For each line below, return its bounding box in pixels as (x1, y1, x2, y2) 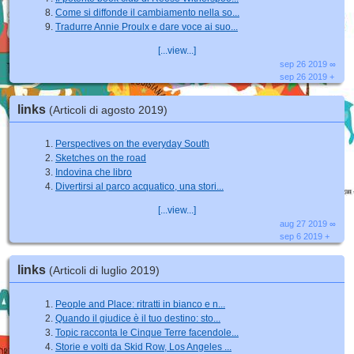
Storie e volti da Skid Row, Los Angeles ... (55, 341, 232, 352)
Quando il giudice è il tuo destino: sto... (55, 312, 220, 324)
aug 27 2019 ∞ (280, 219, 337, 229)
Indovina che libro (55, 167, 132, 179)
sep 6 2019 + (280, 232, 330, 242)
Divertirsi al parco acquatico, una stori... (55, 181, 224, 193)
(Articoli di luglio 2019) (49, 263, 160, 277)
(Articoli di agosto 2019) (49, 104, 168, 117)
